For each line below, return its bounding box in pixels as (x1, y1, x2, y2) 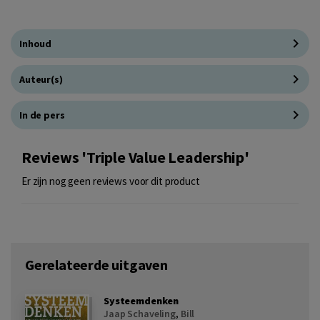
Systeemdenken (104, 294, 179, 307)
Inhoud (19, 36, 52, 50)
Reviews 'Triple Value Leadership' (21, 147, 249, 167)
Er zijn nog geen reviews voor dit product (21, 174, 200, 188)
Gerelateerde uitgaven (25, 255, 168, 274)
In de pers (19, 108, 65, 121)
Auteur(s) (19, 72, 63, 86)
